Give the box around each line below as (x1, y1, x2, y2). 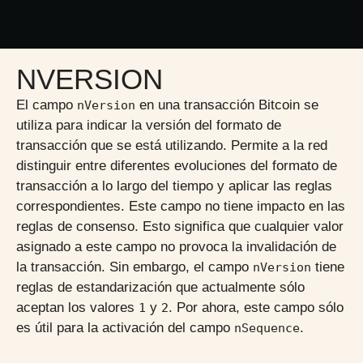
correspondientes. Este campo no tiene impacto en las (16, 199, 345, 214)
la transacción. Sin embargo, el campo (16, 259, 253, 275)
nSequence (234, 321, 300, 335)
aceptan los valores (16, 300, 139, 315)
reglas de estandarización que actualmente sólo (16, 280, 305, 295)
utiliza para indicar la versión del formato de (16, 117, 281, 133)
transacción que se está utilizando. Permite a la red (16, 138, 327, 153)
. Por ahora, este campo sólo (169, 300, 344, 315)
